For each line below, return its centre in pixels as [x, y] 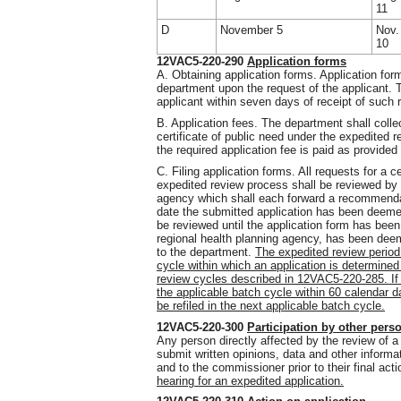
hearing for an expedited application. [250, 380]
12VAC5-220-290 [202, 61]
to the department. [206, 252]
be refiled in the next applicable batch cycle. [271, 305]
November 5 [252, 30]
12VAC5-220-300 [202, 327]
